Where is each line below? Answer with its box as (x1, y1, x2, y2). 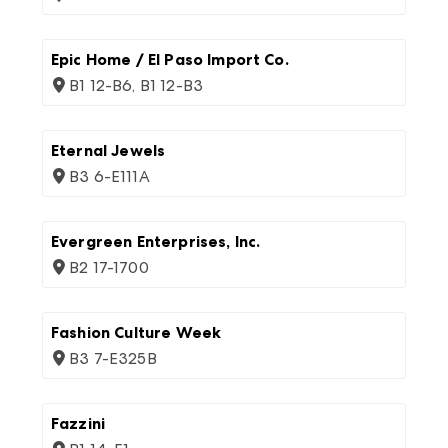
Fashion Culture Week (51, 323, 222, 342)
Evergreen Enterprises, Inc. (51, 232, 261, 251)
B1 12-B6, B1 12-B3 (69, 76, 204, 95)
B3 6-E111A (69, 167, 150, 186)
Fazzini (51, 414, 106, 433)
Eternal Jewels (51, 141, 166, 160)
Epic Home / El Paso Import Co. (51, 50, 289, 69)
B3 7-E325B (69, 349, 157, 368)
